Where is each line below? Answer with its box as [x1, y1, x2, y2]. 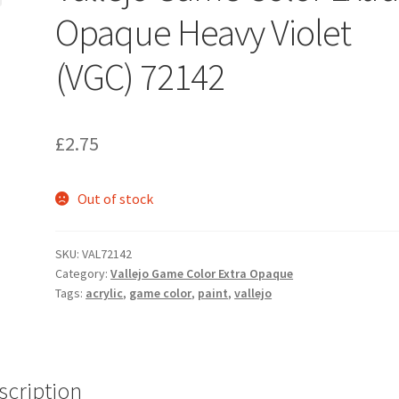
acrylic [85, 285, 124, 302]
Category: [55, 265, 111, 282]
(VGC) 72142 [55, 53, 225, 101]
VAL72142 [82, 246, 133, 263]
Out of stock [77, 190, 153, 208]
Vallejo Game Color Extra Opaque [110, 265, 294, 282]
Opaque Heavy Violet [55, 9, 352, 56]
